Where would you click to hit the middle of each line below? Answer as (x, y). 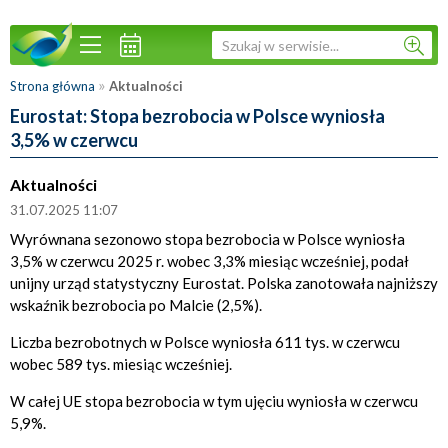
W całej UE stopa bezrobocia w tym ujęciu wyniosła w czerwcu (214, 401)
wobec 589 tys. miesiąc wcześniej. (121, 364)
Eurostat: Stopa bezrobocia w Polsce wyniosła (197, 116)
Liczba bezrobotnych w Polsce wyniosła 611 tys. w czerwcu (205, 342)
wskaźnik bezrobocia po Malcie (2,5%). (136, 305)
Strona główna (52, 86)
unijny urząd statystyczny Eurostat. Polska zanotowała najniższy (224, 283)
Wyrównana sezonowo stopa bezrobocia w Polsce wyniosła (207, 239)
